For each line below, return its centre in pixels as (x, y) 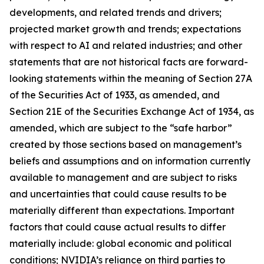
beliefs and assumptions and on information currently (130, 161)
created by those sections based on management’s (126, 144)
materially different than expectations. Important (122, 210)
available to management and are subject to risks (123, 177)
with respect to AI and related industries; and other (126, 45)
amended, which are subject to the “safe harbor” (121, 128)
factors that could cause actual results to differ (118, 227)
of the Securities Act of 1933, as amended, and (115, 95)
